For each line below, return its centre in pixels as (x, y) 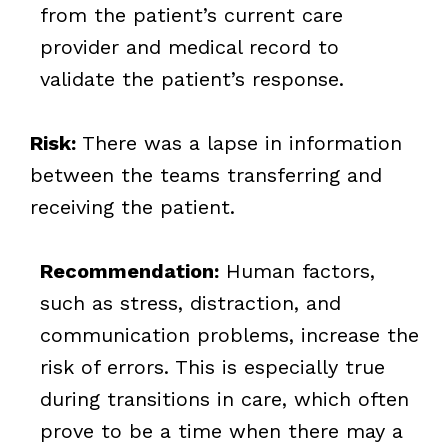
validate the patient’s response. (191, 78)
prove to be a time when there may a (221, 430)
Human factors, (296, 270)
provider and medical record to (189, 46)
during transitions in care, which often (224, 398)
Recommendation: (129, 270)
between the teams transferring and (205, 174)
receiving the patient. (132, 206)
